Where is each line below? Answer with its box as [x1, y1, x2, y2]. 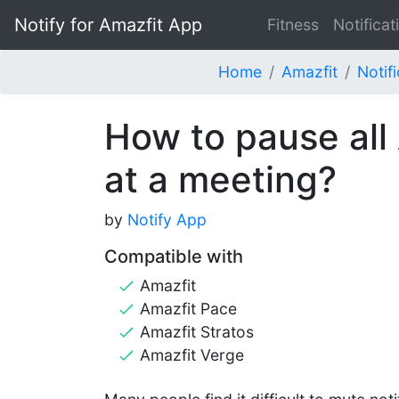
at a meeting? [104, 158, 337, 201]
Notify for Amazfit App [14, 14, 202, 36]
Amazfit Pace [140, 299, 237, 318]
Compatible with [104, 246, 243, 267]
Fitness [266, 15, 319, 34]
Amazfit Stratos [140, 322, 254, 341]
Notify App [127, 210, 207, 229]
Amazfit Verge [140, 346, 244, 364]
